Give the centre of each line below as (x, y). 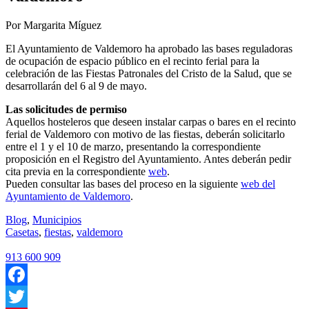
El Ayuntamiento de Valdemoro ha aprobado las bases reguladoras (149, 48)
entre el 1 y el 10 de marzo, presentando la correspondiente (133, 146)
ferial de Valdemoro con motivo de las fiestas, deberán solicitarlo (145, 134)
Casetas (22, 232)
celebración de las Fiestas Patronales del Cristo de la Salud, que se (149, 73)
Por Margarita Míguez (53, 25)
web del (258, 183)
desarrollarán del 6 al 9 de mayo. (76, 86)
